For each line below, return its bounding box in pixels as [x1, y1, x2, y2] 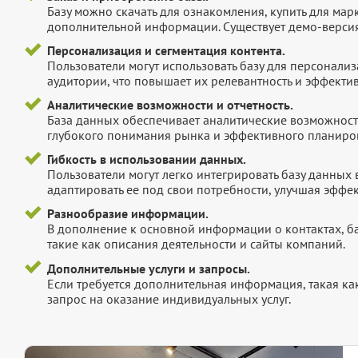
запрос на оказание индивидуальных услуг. [46, 290, 291, 307]
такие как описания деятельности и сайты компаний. [46, 236, 345, 253]
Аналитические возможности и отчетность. [46, 97, 293, 113]
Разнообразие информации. [46, 205, 209, 222]
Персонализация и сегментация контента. [46, 42, 285, 58]
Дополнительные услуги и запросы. [46, 260, 250, 276]
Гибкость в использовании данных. [46, 151, 246, 168]
